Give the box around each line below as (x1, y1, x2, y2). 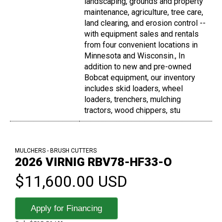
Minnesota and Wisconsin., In (84, 51, 185, 61)
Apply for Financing (31, 204, 102, 214)
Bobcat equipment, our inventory (84, 73, 195, 83)
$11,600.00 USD (15, 172, 127, 191)
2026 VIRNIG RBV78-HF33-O (15, 155, 172, 169)
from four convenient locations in (84, 40, 198, 50)
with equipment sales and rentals (84, 29, 199, 39)
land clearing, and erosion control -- (84, 18, 206, 28)
